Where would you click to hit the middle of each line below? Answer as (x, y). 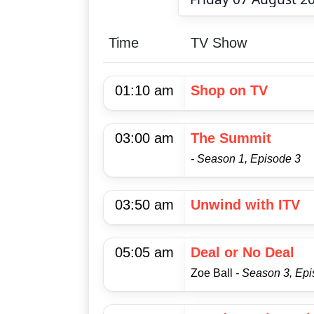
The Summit (231, 138)
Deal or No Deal (243, 253)
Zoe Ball (213, 273)
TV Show (219, 43)
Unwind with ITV (245, 205)
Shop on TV (229, 91)
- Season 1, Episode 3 (246, 159)
